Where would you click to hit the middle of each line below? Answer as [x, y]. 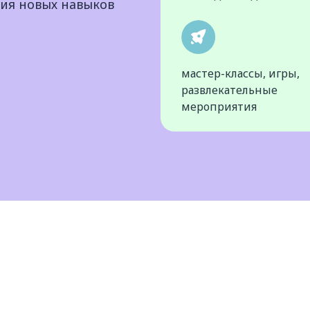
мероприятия [219, 107]
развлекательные [229, 90]
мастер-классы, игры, [240, 73]
